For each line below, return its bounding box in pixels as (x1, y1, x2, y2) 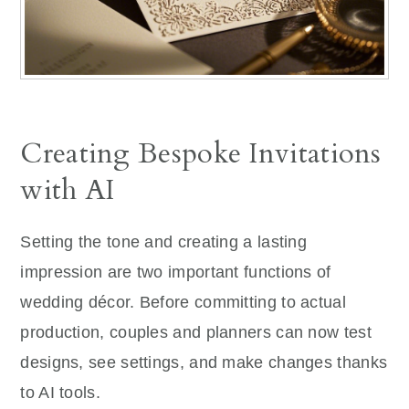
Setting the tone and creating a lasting (20, 233, 308, 252)
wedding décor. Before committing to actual (20, 293, 346, 312)
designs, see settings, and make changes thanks (20, 353, 388, 372)
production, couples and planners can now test (20, 323, 372, 342)
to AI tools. (20, 383, 100, 403)
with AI (20, 171, 115, 210)
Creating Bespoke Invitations (20, 134, 382, 173)
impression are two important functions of (20, 263, 331, 282)
